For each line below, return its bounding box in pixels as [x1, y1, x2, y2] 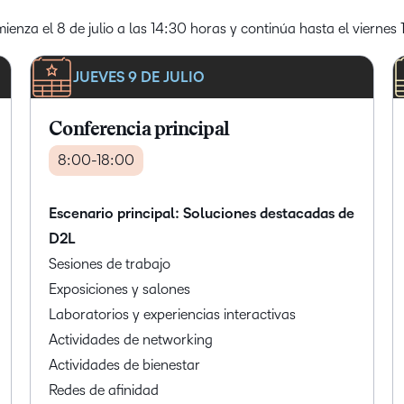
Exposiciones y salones [49, 281, 193, 298]
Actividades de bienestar [49, 357, 203, 373]
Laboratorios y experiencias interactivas [49, 307, 298, 323]
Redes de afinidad [49, 382, 160, 399]
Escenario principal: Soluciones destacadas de [49, 206, 355, 223]
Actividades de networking [49, 332, 214, 348]
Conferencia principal [49, 121, 229, 142]
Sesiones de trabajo [49, 256, 171, 272]
